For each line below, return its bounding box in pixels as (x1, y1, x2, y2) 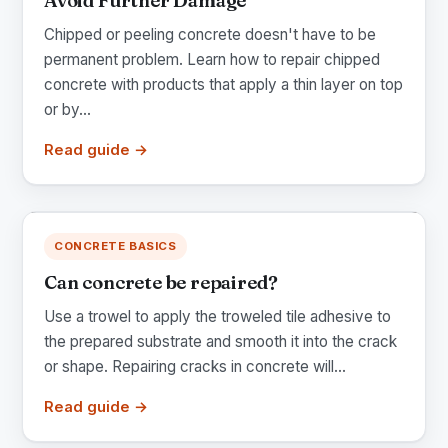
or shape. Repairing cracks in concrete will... (44, 356, 346, 376)
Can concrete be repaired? (44, 270, 278, 294)
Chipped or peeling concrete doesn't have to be (44, 24, 376, 44)
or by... (44, 99, 91, 119)
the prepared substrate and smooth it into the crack (44, 331, 397, 351)
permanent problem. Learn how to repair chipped (44, 49, 380, 69)
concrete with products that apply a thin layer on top (44, 74, 403, 94)
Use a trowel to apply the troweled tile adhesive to (44, 306, 391, 326)
